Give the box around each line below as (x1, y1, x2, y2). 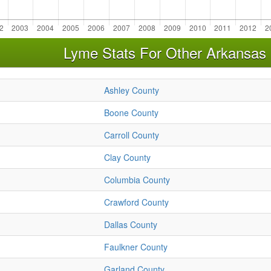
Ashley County (104, 84, 159, 97)
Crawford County (104, 196, 169, 209)
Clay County (104, 151, 151, 164)
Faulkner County (104, 241, 168, 253)
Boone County (104, 106, 158, 119)
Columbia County (104, 174, 170, 186)
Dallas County (104, 218, 157, 231)
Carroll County (104, 129, 159, 142)
